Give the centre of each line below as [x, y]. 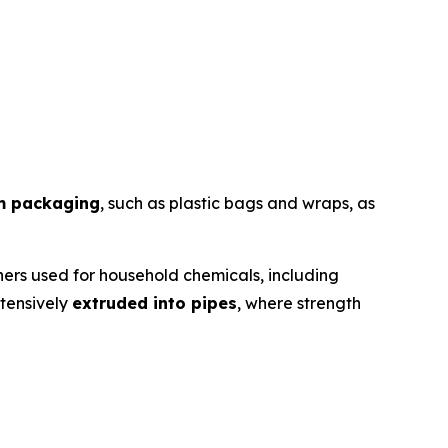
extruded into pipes [154, 303]
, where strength [299, 303]
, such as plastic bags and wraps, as [237, 203]
